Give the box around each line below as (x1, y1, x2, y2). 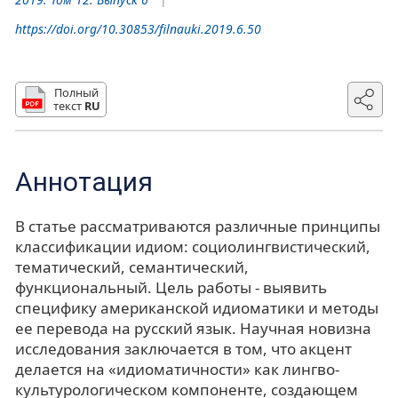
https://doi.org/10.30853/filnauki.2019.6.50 (15, 20, 261, 37)
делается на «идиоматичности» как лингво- (15, 358, 339, 379)
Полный (54, 84, 99, 100)
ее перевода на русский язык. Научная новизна (15, 317, 371, 338)
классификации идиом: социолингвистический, (15, 235, 370, 257)
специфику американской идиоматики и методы (15, 297, 378, 318)
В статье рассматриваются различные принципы (15, 215, 380, 236)
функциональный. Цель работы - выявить (15, 276, 327, 298)
